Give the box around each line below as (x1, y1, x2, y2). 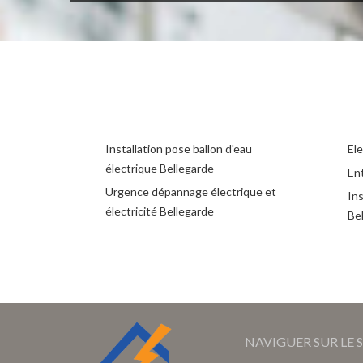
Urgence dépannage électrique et (105, 184, 276, 199)
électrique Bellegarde (105, 160, 214, 175)
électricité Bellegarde (105, 203, 214, 218)
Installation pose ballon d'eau (105, 141, 252, 156)
